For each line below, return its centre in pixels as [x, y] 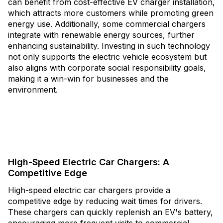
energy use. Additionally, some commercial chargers [107, 24]
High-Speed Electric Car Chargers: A [89, 162]
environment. [33, 90]
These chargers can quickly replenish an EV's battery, [111, 212]
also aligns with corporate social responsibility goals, [107, 68]
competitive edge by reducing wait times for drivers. [105, 201]
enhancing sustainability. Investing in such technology [109, 46]
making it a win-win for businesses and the [88, 79]
